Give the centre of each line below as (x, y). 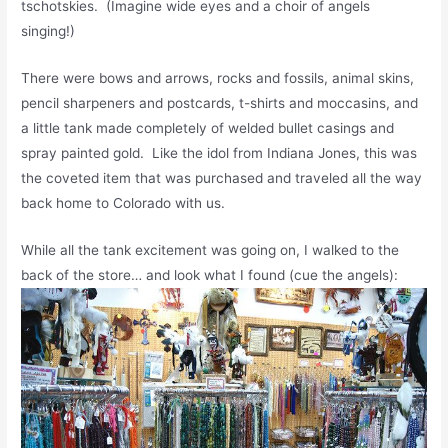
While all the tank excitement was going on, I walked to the (210, 249)
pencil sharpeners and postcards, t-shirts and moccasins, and (220, 102)
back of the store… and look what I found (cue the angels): (210, 274)
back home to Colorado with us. (123, 202)
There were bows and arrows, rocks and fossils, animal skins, (218, 77)
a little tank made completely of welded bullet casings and (208, 127)
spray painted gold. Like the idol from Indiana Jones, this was (219, 152)
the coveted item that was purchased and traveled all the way (222, 177)
